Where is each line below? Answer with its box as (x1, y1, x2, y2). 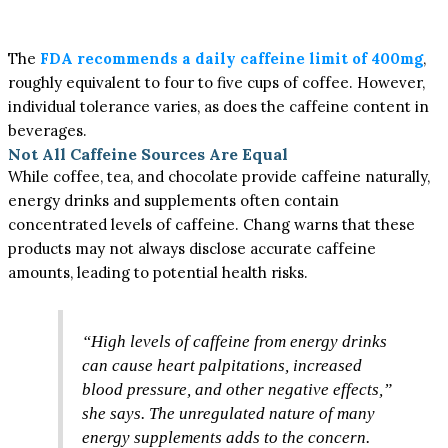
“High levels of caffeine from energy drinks (82, 331, 388, 351)
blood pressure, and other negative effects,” (82, 379, 393, 399)
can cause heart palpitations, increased (82, 355, 363, 375)
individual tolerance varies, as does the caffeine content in (8, 97, 430, 116)
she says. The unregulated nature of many (82, 403, 376, 423)
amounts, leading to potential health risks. (8, 263, 309, 282)
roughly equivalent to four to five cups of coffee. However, (8, 73, 426, 92)
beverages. (8, 121, 88, 140)
